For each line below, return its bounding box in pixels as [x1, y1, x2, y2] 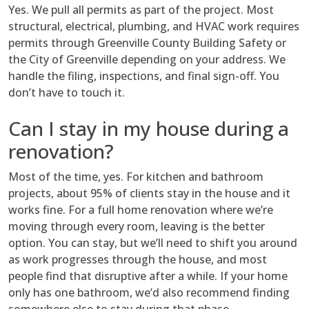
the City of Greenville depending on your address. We [8, 52, 286, 68]
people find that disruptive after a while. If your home [8, 268, 288, 284]
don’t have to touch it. [8, 85, 125, 101]
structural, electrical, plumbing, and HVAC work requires [8, 19, 299, 34]
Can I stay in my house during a [8, 115, 289, 142]
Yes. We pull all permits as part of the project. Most [8, 2, 274, 18]
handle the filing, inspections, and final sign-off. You [8, 68, 279, 84]
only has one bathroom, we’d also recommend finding [8, 285, 290, 301]
